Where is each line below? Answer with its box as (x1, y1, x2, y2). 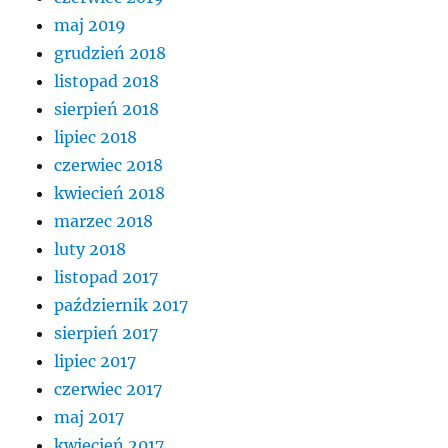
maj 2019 (54, 14, 127, 35)
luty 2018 (54, 238, 127, 259)
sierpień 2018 (54, 98, 160, 119)
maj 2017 (54, 406, 125, 427)
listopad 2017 (54, 266, 159, 287)
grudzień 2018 (54, 42, 167, 63)
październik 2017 (54, 294, 189, 315)
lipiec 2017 (54, 350, 137, 371)
